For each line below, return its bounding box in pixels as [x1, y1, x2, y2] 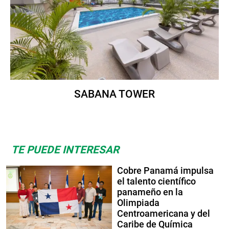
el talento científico [117, 176, 196, 187]
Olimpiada [117, 198, 159, 209]
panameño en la [117, 187, 183, 198]
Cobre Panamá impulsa [117, 166, 214, 176]
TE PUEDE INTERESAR [11, 144, 119, 156]
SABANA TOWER [74, 88, 155, 101]
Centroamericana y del [117, 209, 210, 219]
